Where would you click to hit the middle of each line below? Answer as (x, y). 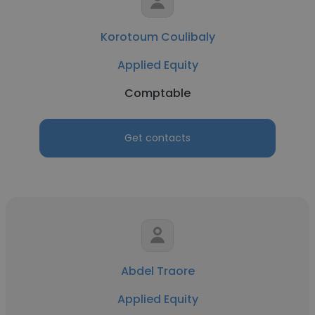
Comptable (157, 93)
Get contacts (157, 138)
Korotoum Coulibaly (157, 37)
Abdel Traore (157, 271)
